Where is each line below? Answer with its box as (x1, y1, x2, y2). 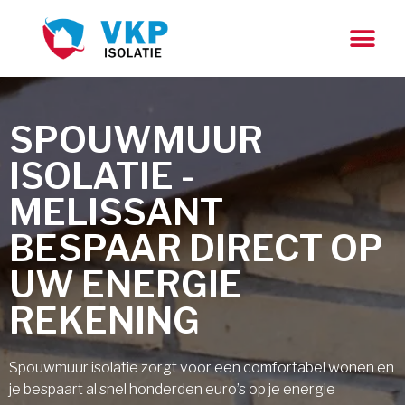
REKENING (9, 298, 200, 343)
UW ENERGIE (9, 262, 242, 306)
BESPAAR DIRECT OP (9, 226, 383, 270)
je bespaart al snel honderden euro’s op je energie (9, 381, 335, 398)
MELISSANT (9, 190, 223, 234)
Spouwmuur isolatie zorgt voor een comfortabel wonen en (9, 359, 394, 376)
